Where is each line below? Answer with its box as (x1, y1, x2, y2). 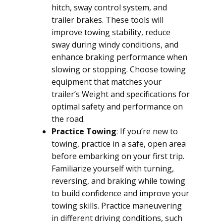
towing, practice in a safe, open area (52, 138, 186, 149)
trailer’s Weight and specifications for (52, 89, 190, 100)
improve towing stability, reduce (52, 27, 170, 38)
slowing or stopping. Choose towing (52, 64, 186, 75)
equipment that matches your (52, 76, 162, 87)
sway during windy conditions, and (52, 39, 178, 50)
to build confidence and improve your (52, 188, 189, 199)
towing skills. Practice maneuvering (52, 200, 182, 211)
